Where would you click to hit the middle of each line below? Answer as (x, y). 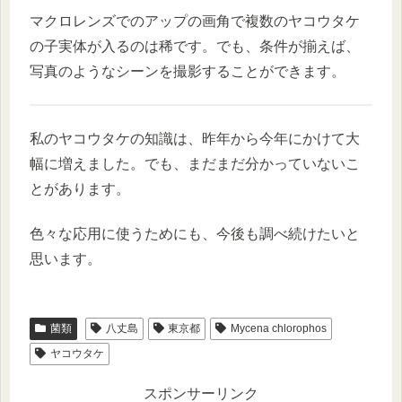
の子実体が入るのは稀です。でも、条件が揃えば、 (195, 46)
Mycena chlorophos (279, 328)
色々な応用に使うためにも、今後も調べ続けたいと (195, 234)
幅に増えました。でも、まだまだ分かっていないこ (195, 163)
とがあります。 (80, 188)
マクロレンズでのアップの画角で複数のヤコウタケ (195, 21)
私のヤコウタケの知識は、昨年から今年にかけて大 (195, 138)
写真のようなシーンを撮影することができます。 (188, 71)
